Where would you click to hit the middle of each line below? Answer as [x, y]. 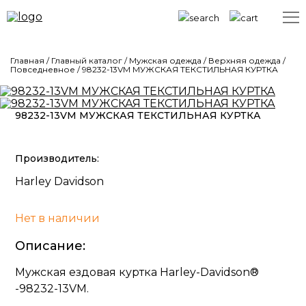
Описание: [51, 246]
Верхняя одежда [246, 60]
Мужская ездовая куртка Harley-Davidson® [137, 272]
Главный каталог [88, 60]
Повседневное [44, 69]
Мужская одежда [166, 60]
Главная [28, 60]
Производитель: [57, 158]
